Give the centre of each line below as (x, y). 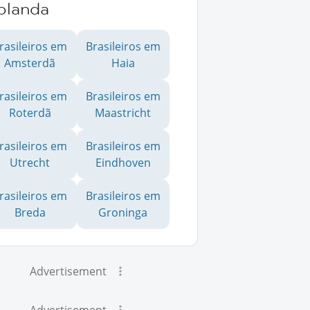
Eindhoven (123, 163)
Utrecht (30, 163)
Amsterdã (30, 63)
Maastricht (123, 113)
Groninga (123, 212)
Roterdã (30, 113)
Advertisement (69, 271)
